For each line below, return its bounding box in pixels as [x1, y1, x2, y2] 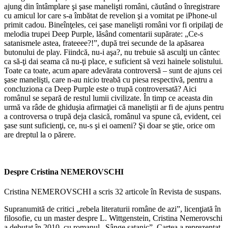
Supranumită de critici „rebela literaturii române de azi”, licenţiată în [4, 205, 221, 214]
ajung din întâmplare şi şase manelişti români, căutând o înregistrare [4, 2, 220, 11]
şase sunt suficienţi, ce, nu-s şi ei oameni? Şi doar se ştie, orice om [4, 121, 215, 130]
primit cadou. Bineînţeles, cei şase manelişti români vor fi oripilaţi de [4, 20, 223, 29]
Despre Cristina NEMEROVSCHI [4, 167, 124, 177]
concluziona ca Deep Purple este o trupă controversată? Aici [4, 84, 196, 93]
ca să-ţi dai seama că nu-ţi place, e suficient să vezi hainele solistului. [4, 56, 223, 66]
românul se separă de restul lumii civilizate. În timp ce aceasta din [4, 93, 213, 102]
